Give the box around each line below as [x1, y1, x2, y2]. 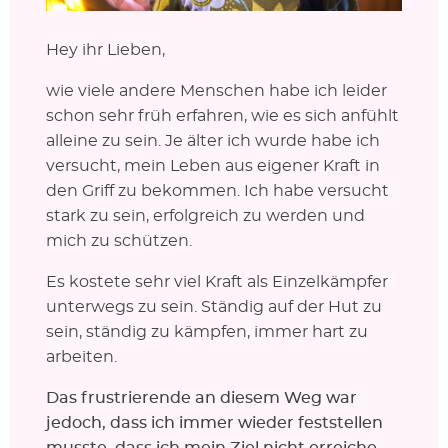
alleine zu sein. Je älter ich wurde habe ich [45, 132, 380, 149]
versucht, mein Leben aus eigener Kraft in [45, 157, 380, 174]
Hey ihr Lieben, [45, 41, 165, 58]
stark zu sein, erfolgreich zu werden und [45, 207, 365, 224]
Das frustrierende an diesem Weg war [45, 389, 357, 406]
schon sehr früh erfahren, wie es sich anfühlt [45, 107, 399, 124]
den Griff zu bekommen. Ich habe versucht [45, 182, 389, 199]
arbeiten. [45, 348, 117, 365]
